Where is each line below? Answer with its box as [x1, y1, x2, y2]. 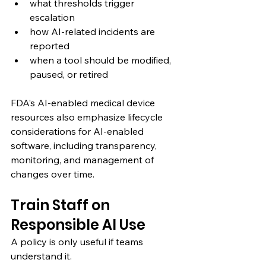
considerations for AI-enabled [11, 125, 146, 137]
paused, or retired [30, 68, 108, 80]
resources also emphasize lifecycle [11, 110, 165, 123]
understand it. [11, 249, 72, 262]
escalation [30, 11, 75, 23]
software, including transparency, [11, 139, 159, 151]
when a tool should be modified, [30, 53, 173, 66]
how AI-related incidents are [30, 25, 157, 37]
